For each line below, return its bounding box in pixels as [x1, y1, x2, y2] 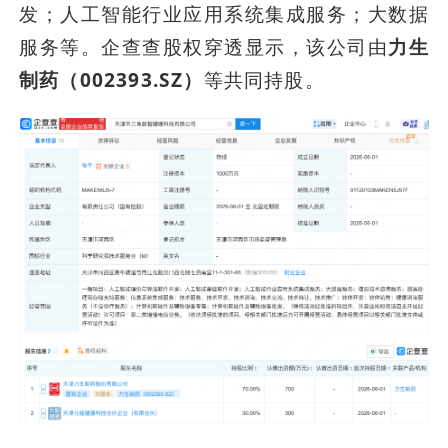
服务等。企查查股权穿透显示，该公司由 [19, 34, 389, 61]
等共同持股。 [203, 67, 325, 94]
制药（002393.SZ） [19, 67, 204, 94]
